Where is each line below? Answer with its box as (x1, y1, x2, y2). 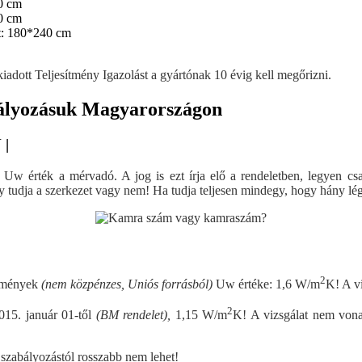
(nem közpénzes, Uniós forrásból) (41, 276, 213, 291)
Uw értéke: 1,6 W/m (213, 276, 320, 291)
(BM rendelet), (95, 308, 171, 322)
